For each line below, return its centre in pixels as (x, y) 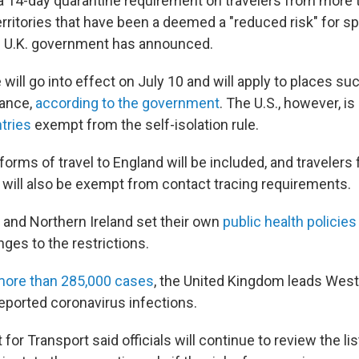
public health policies (290, 222)
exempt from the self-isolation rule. (145, 125)
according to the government (127, 103)
